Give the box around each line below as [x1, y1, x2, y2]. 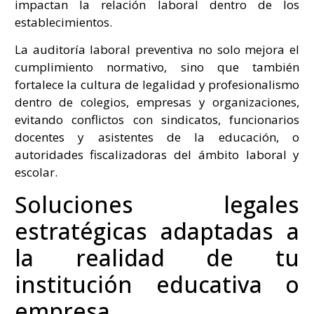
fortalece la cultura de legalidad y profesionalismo [14, 76, 300, 93]
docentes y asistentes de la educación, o [14, 129, 300, 146]
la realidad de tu [14, 242, 300, 273]
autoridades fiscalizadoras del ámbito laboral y [14, 146, 300, 163]
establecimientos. [14, 13, 112, 30]
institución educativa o [14, 268, 300, 299]
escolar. [14, 164, 57, 181]
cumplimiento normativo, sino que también [14, 59, 300, 76]
